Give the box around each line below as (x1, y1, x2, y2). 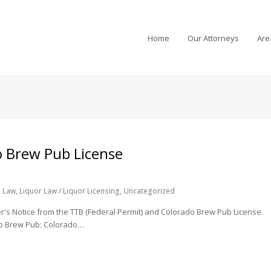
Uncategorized (123, 186, 175, 196)
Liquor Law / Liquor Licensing (19, 186, 120, 196)
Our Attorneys (187, 32, 239, 44)
